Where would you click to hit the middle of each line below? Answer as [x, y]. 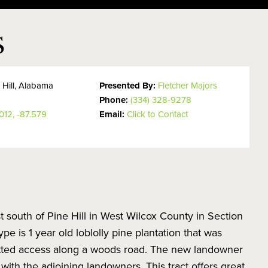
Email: [113, 114]
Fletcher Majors [188, 85]
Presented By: [129, 86]
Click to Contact [158, 114]
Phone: [115, 100]
